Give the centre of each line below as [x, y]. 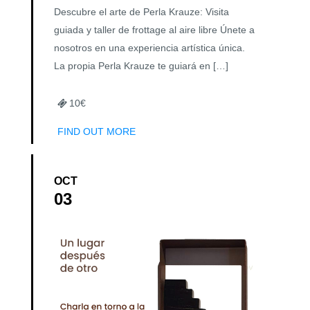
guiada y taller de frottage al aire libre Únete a [154, 29]
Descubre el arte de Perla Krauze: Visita [142, 11]
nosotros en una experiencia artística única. [149, 47]
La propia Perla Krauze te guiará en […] [141, 65]
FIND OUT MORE [97, 131]
